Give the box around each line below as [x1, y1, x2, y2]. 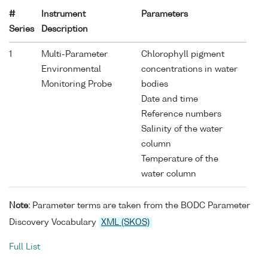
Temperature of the [141, 154, 218, 163]
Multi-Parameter [41, 50, 108, 59]
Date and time [141, 95, 198, 103]
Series [9, 25, 34, 33]
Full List [9, 243, 40, 252]
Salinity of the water [141, 124, 223, 133]
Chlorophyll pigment [141, 50, 224, 59]
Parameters [141, 10, 188, 19]
